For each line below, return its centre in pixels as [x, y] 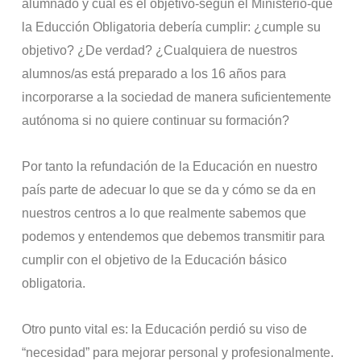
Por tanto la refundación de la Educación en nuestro [170, 166]
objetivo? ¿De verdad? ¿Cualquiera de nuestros [160, 50]
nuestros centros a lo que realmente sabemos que [164, 213]
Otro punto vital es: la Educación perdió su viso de [165, 329]
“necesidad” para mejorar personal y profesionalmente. [178, 352]
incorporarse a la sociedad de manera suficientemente [177, 97]
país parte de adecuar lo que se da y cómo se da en [169, 189]
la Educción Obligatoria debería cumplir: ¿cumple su [172, 27]
